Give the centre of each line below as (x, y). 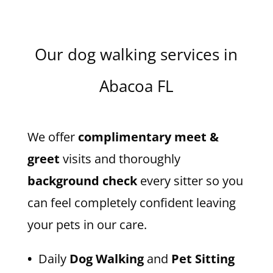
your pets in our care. (87, 225)
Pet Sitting (203, 259)
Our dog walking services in (136, 54)
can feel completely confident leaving (131, 203)
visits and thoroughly (120, 159)
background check (82, 181)
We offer (52, 137)
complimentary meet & (148, 137)
